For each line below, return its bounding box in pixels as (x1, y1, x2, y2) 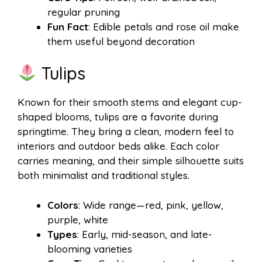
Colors (47, 198, 78, 211)
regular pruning (47, 5, 120, 18)
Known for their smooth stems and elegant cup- (18, 96, 242, 109)
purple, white (47, 213, 108, 226)
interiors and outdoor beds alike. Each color (18, 140, 219, 153)
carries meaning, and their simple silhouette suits (18, 154, 244, 167)
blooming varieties (47, 242, 132, 255)
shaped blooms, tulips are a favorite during (18, 111, 218, 123)
